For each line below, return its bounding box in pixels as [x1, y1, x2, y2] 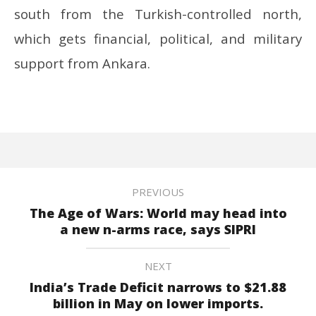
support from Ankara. [14, 54, 150, 73]
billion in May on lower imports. [53, 295, 263, 312]
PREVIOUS [132, 185, 184, 200]
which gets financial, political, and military [14, 30, 302, 48]
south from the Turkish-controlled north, [14, 5, 302, 23]
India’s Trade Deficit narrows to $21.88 [30, 279, 286, 296]
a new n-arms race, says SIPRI [60, 221, 256, 238]
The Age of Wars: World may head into [29, 205, 287, 222]
